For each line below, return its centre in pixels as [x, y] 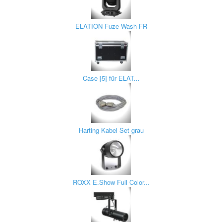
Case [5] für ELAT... [111, 78]
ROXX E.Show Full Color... [111, 182]
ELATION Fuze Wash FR [111, 26]
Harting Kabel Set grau [111, 130]
